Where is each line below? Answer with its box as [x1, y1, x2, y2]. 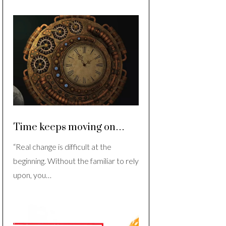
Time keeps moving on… [13, 121, 125, 134]
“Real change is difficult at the [13, 142, 111, 152]
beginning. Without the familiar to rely [13, 156, 139, 166]
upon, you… [13, 170, 51, 180]
